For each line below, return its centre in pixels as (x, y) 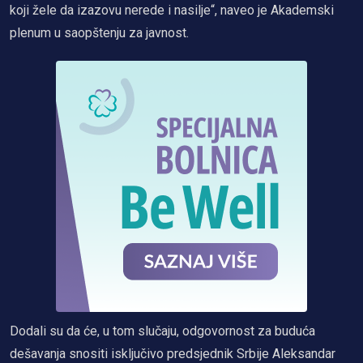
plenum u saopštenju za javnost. (99, 32)
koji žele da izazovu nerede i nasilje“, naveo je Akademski (172, 10)
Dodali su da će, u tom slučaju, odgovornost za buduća (162, 331)
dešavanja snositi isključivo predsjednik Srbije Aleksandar (173, 353)
